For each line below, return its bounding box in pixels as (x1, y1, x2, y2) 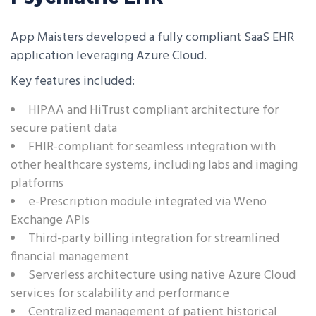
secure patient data (11, 119, 117, 139)
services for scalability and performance (11, 284, 229, 304)
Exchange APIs (11, 210, 90, 231)
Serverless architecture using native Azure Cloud (28, 265, 296, 286)
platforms (11, 174, 63, 194)
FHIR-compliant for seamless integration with (28, 137, 276, 157)
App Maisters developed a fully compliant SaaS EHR (11, 28, 294, 48)
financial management (11, 247, 129, 267)
